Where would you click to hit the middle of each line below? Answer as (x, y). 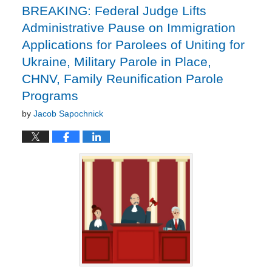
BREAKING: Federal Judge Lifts (114, 10)
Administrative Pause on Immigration (128, 27)
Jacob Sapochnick (68, 113)
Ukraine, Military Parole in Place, (116, 61)
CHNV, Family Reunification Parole (122, 78)
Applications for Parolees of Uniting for (133, 44)
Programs (50, 95)
